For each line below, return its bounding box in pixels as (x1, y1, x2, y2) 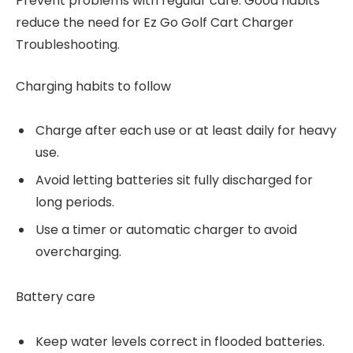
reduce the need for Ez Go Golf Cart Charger (16, 13, 294, 32)
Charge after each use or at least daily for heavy (35, 121, 336, 140)
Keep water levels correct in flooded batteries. (35, 333, 325, 351)
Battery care (16, 288, 95, 307)
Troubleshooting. (16, 35, 120, 54)
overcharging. (35, 243, 121, 262)
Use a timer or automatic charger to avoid (35, 221, 297, 240)
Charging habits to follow (16, 76, 171, 95)
